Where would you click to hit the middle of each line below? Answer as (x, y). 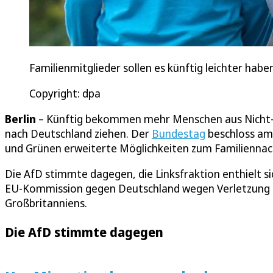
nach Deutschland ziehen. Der (78, 134)
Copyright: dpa (65, 94)
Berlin (20, 119)
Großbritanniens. (46, 203)
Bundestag (179, 134)
